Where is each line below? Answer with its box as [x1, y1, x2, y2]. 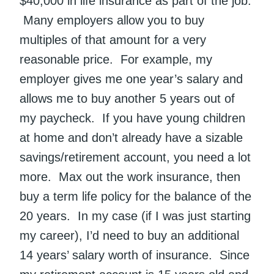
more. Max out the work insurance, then [20, 170, 240, 184]
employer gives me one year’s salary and [20, 72, 243, 86]
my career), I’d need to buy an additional [20, 229, 239, 243]
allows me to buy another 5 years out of [20, 92, 235, 106]
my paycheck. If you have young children [20, 111, 245, 125]
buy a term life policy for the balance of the [20, 190, 251, 204]
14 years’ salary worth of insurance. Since [20, 248, 250, 262]
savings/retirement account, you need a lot [20, 150, 251, 165]
